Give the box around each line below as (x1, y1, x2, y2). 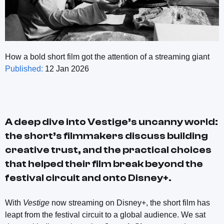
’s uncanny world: (128, 115, 218, 127)
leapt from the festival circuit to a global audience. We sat (5, 210, 205, 219)
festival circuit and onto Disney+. (5, 171, 171, 183)
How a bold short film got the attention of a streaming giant (5, 52, 209, 61)
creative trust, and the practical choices (5, 143, 211, 155)
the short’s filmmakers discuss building (5, 129, 208, 141)
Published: (5, 64, 43, 73)
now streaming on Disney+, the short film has (49, 198, 210, 207)
